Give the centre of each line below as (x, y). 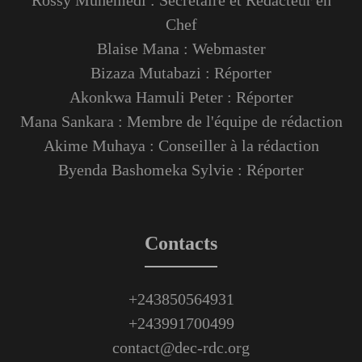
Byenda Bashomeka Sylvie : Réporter (181, 169)
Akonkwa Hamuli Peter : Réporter (181, 97)
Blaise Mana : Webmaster (181, 48)
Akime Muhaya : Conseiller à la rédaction (181, 145)
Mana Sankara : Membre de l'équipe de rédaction (181, 121)
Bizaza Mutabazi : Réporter (181, 72)
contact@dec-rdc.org (181, 347)
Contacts (181, 243)
